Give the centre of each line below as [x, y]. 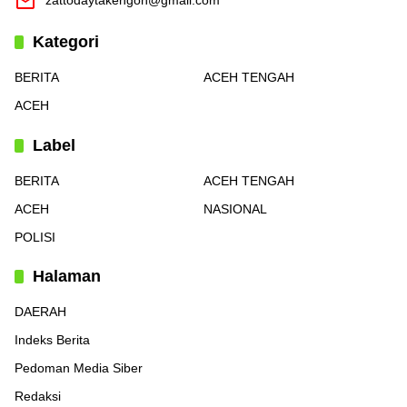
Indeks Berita [52, 340]
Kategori [66, 42]
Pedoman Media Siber [79, 368]
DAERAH [40, 312]
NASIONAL [235, 209]
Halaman [67, 277]
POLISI [35, 238]
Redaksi [38, 397]
